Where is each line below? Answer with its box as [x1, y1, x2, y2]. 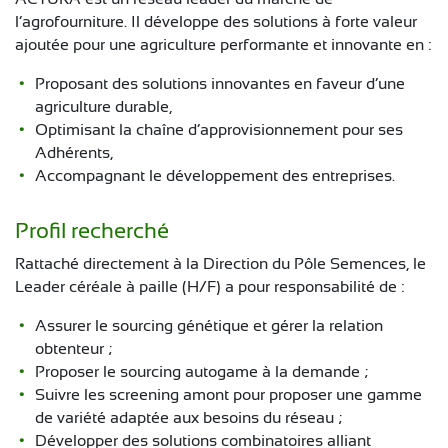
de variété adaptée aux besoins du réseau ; [35, 409, 342, 427]
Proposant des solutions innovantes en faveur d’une [35, 75, 405, 93]
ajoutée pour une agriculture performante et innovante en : [15, 36, 431, 54]
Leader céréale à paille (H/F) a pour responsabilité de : [15, 278, 404, 296]
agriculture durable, [35, 98, 172, 116]
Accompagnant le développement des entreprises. [35, 167, 395, 185]
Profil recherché [15, 218, 169, 243]
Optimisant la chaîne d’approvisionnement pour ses [35, 121, 403, 139]
